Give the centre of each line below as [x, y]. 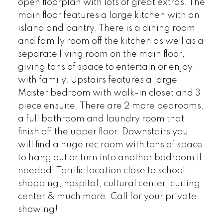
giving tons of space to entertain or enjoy [105, 67]
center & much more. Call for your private [107, 197]
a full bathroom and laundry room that [101, 119]
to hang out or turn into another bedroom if [110, 158]
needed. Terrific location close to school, [103, 171]
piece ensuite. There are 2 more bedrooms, [111, 106]
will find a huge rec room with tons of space [110, 145]
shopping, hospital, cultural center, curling [109, 184]
